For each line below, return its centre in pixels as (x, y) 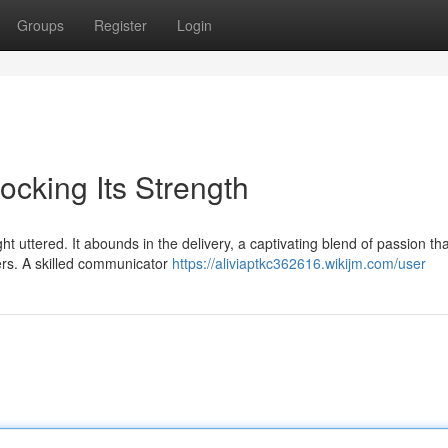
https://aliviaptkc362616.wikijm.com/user (299, 263)
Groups (40, 25)
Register (120, 25)
